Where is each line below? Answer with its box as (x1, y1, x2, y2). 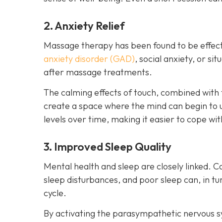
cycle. (44, 187, 66, 199)
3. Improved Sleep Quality (44, 139, 171, 154)
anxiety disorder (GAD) (44, 53, 135, 64)
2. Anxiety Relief (44, 18, 125, 33)
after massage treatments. (44, 66, 152, 78)
